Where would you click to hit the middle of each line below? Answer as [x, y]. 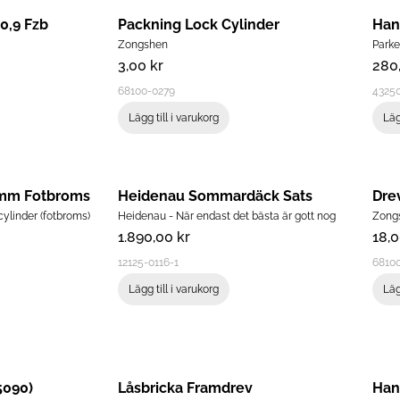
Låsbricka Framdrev [185, 388]
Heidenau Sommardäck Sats [215, 196]
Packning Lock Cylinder [198, 25]
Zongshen [142, 45]
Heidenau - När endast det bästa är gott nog [226, 217]
